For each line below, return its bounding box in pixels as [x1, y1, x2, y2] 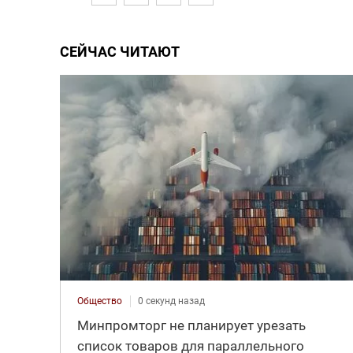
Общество [76, 295, 122, 307]
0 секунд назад [137, 295, 205, 307]
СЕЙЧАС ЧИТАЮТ [59, 43, 180, 60]
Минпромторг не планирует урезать [76, 317, 306, 333]
